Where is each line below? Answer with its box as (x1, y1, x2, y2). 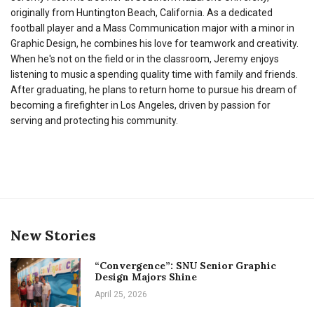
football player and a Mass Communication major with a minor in (11, 22, 294, 34)
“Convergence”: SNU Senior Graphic (95, 259, 276, 272)
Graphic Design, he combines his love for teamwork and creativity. (11, 37, 299, 49)
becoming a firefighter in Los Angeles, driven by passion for (11, 99, 271, 111)
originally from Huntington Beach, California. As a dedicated (11, 6, 273, 18)
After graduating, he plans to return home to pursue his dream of (11, 83, 297, 95)
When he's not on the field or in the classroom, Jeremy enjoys (11, 53, 279, 64)
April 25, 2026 (95, 289, 147, 299)
